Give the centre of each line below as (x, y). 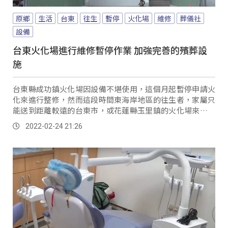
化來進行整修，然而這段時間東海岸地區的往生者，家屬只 (114, 100)
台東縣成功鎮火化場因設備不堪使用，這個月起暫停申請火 (114, 89)
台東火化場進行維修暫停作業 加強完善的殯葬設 (110, 50)
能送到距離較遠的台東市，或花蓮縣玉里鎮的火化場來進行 (114, 110)
